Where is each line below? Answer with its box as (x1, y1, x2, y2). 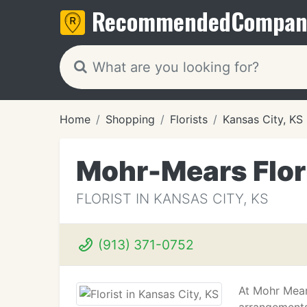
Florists (170, 112, 208, 126)
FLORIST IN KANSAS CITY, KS (76, 191, 269, 207)
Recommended (92, 3, 231, 38)
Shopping (106, 112, 155, 126)
